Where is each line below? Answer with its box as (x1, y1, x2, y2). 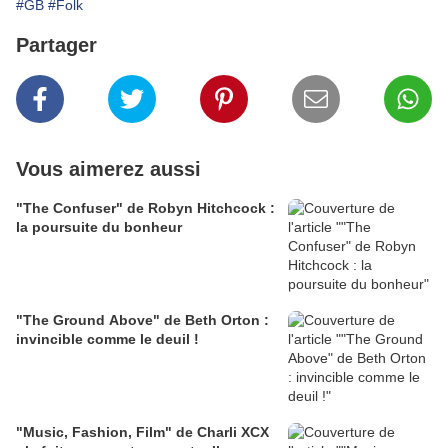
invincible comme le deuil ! (16, 331, 199, 348)
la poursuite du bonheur (16, 219, 182, 236)
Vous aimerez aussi (16, 158, 201, 181)
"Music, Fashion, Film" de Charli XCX (16, 424, 269, 441)
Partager (16, 34, 97, 57)
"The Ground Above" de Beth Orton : (16, 312, 269, 329)
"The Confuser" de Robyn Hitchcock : (16, 200, 275, 217)
